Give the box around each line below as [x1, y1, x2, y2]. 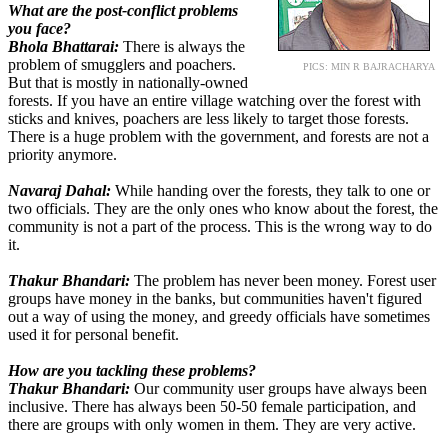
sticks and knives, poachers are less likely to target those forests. [8, 110, 409, 128]
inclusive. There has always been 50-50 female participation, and [8, 398, 416, 416]
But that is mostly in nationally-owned [8, 74, 248, 92]
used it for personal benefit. [8, 326, 179, 344]
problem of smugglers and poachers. [8, 56, 236, 74]
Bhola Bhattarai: [8, 38, 119, 56]
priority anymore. [8, 146, 117, 164]
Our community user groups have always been [130, 380, 427, 398]
